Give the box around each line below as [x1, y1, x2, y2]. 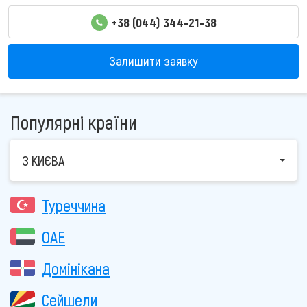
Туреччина [42, 195, 106, 215]
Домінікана [42, 258, 110, 278]
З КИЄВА [22, 151, 64, 169]
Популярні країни [10, 110, 137, 134]
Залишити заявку [109, 53, 198, 69]
